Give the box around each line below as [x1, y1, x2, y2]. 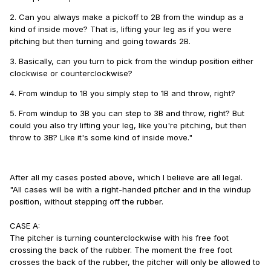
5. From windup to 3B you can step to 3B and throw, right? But [10, 108, 244, 119]
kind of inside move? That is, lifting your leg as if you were [10, 24, 232, 34]
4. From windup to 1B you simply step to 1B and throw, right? [10, 88, 235, 99]
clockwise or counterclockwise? [10, 68, 132, 79]
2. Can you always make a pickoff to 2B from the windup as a [10, 12, 244, 22]
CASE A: [10, 221, 40, 231]
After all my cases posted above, [10, 172, 137, 183]
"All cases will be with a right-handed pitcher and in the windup [10, 184, 251, 195]
